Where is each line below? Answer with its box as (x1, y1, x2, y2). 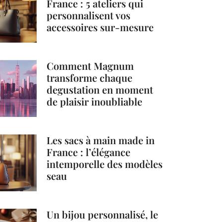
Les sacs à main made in (47, 133, 155, 147)
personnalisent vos (47, 8, 131, 22)
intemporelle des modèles (47, 157, 163, 171)
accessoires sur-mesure (47, 20, 154, 34)
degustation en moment (47, 83, 154, 97)
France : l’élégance (47, 145, 131, 159)
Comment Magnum (47, 59, 134, 73)
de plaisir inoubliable (47, 95, 143, 109)
